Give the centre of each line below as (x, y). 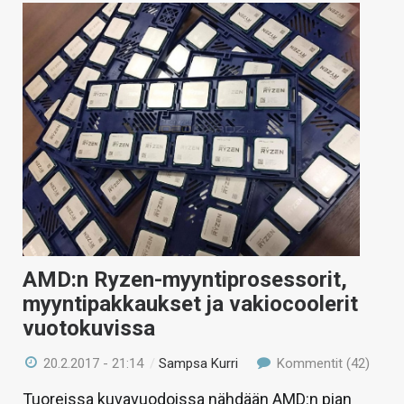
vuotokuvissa (89, 328)
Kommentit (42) (321, 363)
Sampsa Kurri (199, 363)
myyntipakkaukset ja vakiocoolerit (190, 303)
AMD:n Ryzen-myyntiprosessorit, (185, 279)
